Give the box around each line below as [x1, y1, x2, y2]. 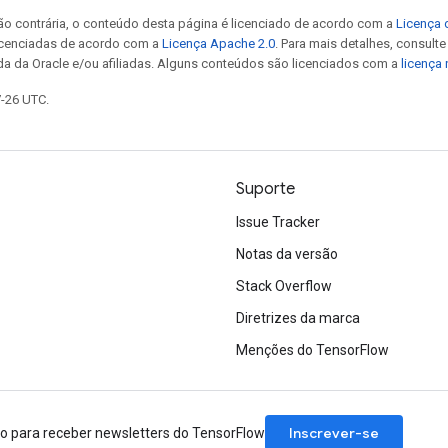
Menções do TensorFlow [236, 342, 389, 358]
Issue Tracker [236, 214, 320, 230]
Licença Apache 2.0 [162, 35, 275, 51]
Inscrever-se [289, 424, 379, 442]
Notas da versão [236, 246, 338, 262]
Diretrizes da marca [236, 310, 360, 326]
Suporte [236, 179, 295, 199]
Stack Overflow [236, 278, 332, 294]
